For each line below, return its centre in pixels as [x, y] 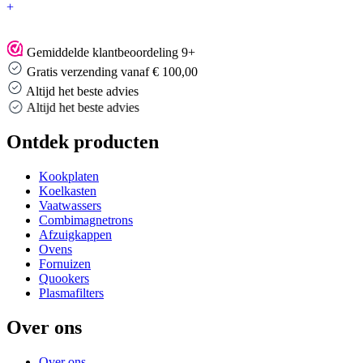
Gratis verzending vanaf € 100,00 [112, 72]
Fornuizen [65, 263]
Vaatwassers [70, 205]
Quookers [64, 278]
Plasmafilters [71, 293]
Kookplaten [69, 176]
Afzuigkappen [75, 234]
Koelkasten [68, 190]
